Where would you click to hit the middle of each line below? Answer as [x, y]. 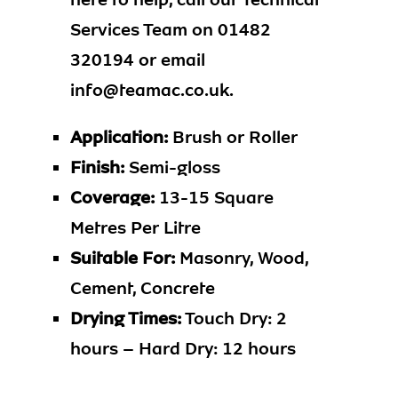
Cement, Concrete [143, 288]
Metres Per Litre [135, 227]
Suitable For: [123, 258]
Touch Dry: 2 [234, 318]
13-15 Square [214, 197]
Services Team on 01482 [171, 29]
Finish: [97, 167]
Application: [119, 137]
